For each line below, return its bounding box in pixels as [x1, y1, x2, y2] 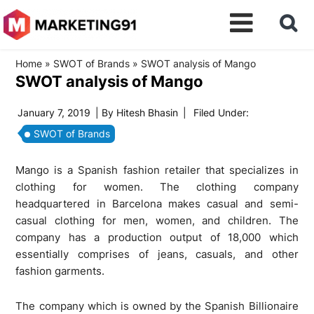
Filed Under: [193, 107, 250, 118]
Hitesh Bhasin [116, 107, 179, 118]
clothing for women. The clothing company [15, 180, 299, 193]
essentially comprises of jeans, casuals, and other [15, 247, 299, 261]
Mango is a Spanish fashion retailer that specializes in [15, 163, 299, 177]
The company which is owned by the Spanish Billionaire [15, 299, 299, 313]
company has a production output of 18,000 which [15, 231, 299, 244]
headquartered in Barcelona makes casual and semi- [15, 197, 299, 210]
